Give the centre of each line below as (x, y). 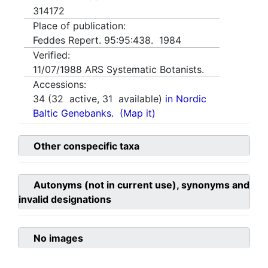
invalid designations (65, 200)
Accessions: (60, 85)
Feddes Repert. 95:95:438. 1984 (109, 40)
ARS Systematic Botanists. (144, 70)
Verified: (51, 55)
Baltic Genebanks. (73, 113)
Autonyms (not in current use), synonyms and (141, 185)
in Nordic (186, 99)
